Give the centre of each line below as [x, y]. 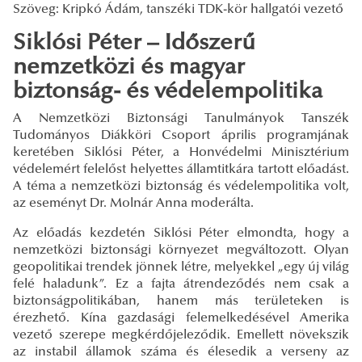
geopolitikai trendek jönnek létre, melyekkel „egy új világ [181, 267]
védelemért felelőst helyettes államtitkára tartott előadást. [181, 169]
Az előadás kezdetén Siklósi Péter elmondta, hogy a [181, 233]
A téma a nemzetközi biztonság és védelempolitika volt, [181, 186]
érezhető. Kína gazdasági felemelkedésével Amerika [181, 318]
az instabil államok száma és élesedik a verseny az [181, 352]
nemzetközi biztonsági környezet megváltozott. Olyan [181, 250]
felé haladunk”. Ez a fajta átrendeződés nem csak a [181, 284]
